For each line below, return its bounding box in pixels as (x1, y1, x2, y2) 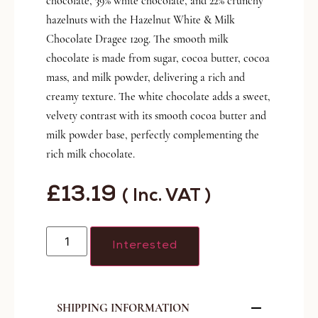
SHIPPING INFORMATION (57, 301, 190, 316)
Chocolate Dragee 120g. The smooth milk (46, 32, 229, 47)
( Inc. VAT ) (122, 189, 211, 207)
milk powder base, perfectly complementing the (46, 128, 259, 143)
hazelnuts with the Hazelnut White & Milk (46, 13, 235, 28)
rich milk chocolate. (46, 147, 135, 162)
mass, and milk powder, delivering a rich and (46, 70, 245, 85)
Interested (112, 241, 178, 253)
